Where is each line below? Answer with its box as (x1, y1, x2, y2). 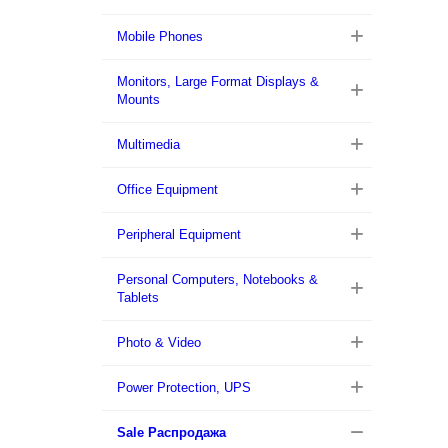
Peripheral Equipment (117, 227, 241, 242)
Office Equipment (117, 182, 218, 197)
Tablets (117, 290, 159, 305)
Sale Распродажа (117, 425, 226, 440)
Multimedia (117, 137, 180, 152)
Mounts (117, 92, 160, 107)
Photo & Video (117, 335, 201, 350)
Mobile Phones (117, 29, 203, 44)
